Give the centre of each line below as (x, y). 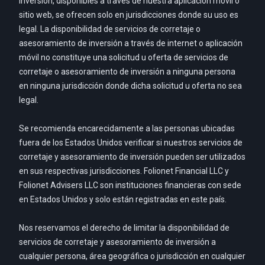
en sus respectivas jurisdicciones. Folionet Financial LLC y (124, 171)
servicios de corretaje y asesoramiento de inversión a (117, 242)
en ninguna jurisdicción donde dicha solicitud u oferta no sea (130, 86)
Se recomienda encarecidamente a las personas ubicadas (127, 129)
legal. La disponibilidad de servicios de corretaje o (110, 29)
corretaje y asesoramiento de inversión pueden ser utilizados (132, 157)
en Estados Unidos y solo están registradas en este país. (123, 200)
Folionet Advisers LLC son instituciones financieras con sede (130, 185)
